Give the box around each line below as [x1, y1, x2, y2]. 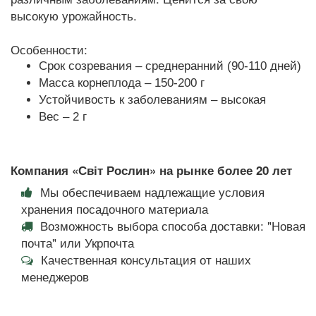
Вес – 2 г [39, 110, 87, 123]
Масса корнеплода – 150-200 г [39, 76, 205, 90]
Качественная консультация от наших [37, 250, 251, 268]
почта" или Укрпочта [21, 233, 134, 251]
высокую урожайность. [11, 6, 137, 24]
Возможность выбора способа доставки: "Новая [40, 217, 305, 234]
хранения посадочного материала [21, 200, 208, 217]
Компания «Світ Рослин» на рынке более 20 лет [11, 162, 292, 178]
